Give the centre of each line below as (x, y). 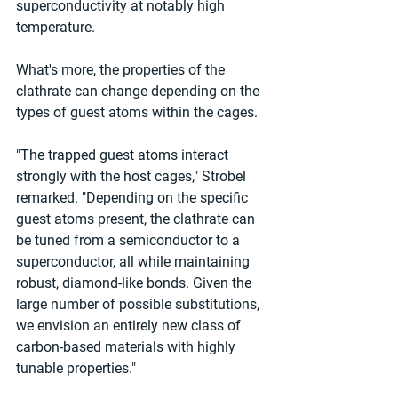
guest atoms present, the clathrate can (137, 219)
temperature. (56, 27)
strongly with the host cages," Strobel (133, 176)
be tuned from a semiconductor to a (130, 240)
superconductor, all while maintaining (135, 261)
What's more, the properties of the (122, 69)
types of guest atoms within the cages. (137, 112)
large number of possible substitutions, (139, 304)
